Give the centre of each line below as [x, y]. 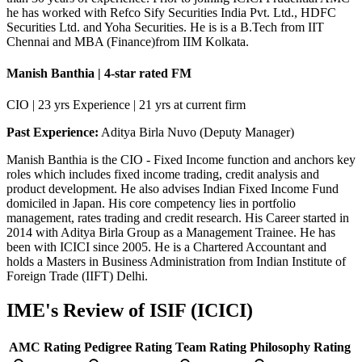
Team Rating [211, 347]
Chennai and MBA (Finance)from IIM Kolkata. [128, 41]
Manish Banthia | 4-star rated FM [99, 73]
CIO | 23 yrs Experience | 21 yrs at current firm [126, 105]
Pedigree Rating [128, 347]
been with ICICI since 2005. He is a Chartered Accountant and [166, 247]
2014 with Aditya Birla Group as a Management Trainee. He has [171, 233]
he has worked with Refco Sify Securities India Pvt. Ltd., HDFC [171, 12]
